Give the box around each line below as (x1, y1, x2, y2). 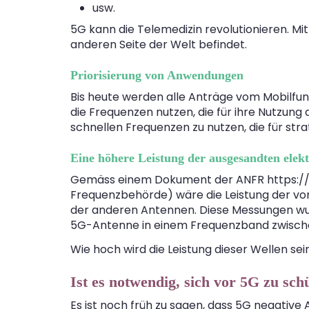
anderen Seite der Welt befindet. (70, 37, 247, 53)
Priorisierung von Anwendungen (70, 68, 243, 83)
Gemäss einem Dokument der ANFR (70, 171, 267, 188)
